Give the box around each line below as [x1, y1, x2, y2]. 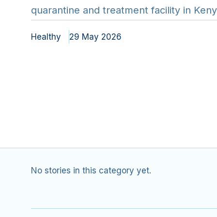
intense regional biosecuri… [31, 20, 157, 31]
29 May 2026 [69, 32, 122, 42]
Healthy [31, 32, 61, 42]
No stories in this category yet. [31, 166, 151, 175]
